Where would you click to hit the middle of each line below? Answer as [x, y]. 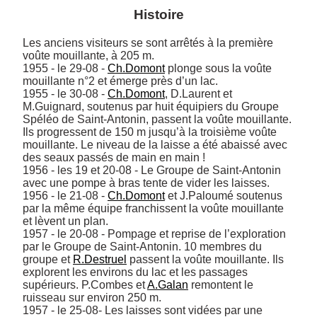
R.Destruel [100, 259]
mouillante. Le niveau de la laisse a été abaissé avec [155, 144]
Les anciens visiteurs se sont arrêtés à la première [148, 42]
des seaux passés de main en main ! [114, 157]
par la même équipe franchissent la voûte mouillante [153, 208]
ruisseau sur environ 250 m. [92, 297]
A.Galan [168, 284]
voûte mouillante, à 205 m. [88, 55]
